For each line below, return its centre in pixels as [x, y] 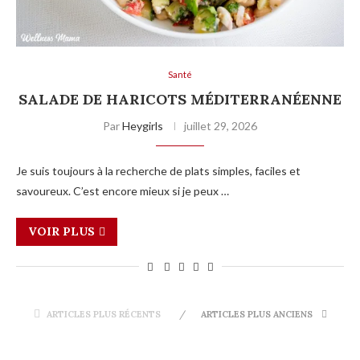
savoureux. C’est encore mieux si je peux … [123, 190]
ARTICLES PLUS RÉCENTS [103, 314]
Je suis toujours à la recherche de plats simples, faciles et [158, 170]
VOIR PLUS [61, 231]
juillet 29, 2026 [221, 125]
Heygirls [143, 125]
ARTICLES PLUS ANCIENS [258, 314]
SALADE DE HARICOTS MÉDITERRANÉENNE [180, 99]
